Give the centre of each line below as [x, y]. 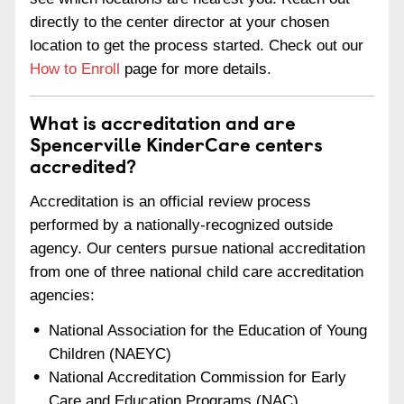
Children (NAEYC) [110, 353]
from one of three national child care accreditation [197, 271]
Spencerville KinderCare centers [176, 143]
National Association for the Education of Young [208, 330]
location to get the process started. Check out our [197, 46]
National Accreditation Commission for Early [198, 377]
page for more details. [196, 69]
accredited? [83, 165]
